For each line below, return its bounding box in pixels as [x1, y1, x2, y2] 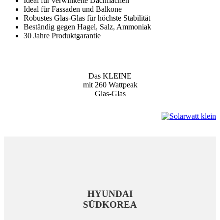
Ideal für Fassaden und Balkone [24, 5, 122, 14]
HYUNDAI [87, 189, 133, 199]
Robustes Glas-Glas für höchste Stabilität [24, 14, 150, 23]
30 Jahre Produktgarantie [24, 31, 101, 40]
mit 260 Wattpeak [82, 81, 137, 89]
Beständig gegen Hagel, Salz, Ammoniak [24, 23, 151, 31]
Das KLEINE [88, 72, 132, 81]
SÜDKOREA [83, 199, 137, 210]
